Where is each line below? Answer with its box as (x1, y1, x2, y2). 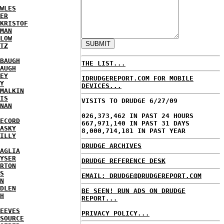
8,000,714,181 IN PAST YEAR (81, 127, 185, 134)
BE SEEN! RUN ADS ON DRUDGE (81, 187, 185, 194)
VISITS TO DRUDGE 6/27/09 (81, 97, 177, 104)
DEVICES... (81, 82, 121, 89)
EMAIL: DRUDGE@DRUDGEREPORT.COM (81, 172, 201, 179)
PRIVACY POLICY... (81, 209, 149, 217)
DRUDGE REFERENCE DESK (81, 157, 165, 164)
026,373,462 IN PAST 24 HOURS (81, 112, 193, 119)
